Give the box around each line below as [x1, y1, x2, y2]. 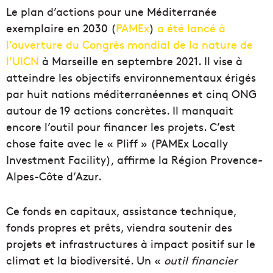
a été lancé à [157, 20, 225, 36]
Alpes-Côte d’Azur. [6, 168, 102, 184]
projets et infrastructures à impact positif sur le [6, 236, 255, 252]
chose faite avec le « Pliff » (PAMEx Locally [6, 135, 228, 151]
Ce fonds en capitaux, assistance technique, [6, 203, 236, 219]
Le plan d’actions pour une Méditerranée [6, 4, 217, 19]
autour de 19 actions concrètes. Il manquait [6, 102, 233, 118]
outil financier [164, 252, 238, 268]
